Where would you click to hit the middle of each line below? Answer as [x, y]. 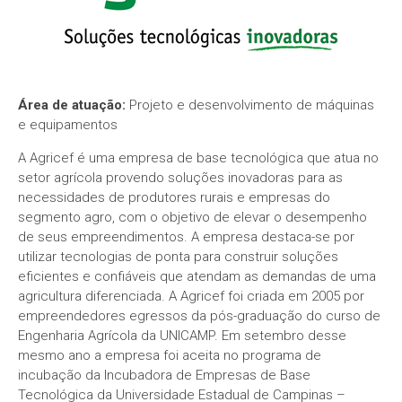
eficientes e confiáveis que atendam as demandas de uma [197, 277]
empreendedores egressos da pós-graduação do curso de [199, 316]
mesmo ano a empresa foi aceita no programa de [170, 356]
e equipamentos [68, 125]
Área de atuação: [74, 105]
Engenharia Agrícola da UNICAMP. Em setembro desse [182, 336]
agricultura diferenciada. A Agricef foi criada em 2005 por [191, 297]
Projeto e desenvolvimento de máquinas [252, 105]
